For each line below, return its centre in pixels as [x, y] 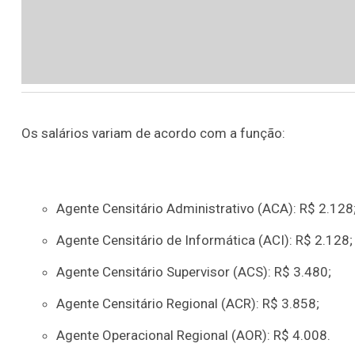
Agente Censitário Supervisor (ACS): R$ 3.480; [194, 272]
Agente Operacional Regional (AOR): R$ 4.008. [194, 336]
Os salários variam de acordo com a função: [153, 134]
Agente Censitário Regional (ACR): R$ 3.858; [188, 304]
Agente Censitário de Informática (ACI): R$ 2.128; [205, 240]
